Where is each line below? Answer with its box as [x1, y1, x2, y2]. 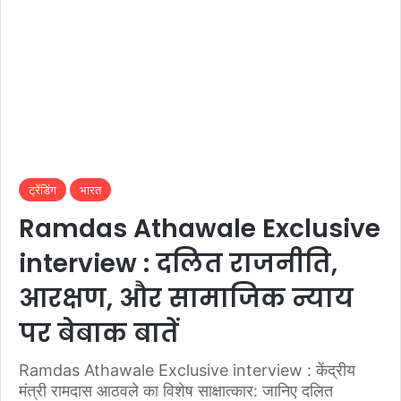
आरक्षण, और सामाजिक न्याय [19, 281, 354, 316]
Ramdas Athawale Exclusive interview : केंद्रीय [19, 361, 355, 380]
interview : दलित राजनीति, [19, 246, 337, 281]
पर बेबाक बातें [19, 316, 179, 351]
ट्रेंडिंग [29, 183, 56, 197]
